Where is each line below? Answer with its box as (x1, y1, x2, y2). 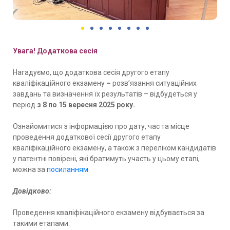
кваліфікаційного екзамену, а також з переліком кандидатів (13, 143, 216, 152)
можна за (13, 165, 47, 174)
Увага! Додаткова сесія (13, 46, 98, 55)
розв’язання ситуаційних (111, 79, 197, 87)
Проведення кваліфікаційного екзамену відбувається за (13, 208, 204, 217)
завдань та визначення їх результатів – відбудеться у (13, 89, 197, 98)
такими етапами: (13, 219, 70, 227)
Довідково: (13, 186, 51, 195)
